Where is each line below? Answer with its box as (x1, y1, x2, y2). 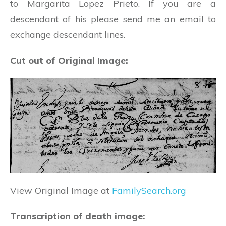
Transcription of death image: (10, 210, 145, 222)
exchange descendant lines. (10, 29, 125, 41)
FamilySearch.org (112, 184, 186, 196)
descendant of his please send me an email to (10, 13, 216, 25)
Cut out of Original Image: (10, 54, 128, 67)
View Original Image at (10, 184, 112, 196)
